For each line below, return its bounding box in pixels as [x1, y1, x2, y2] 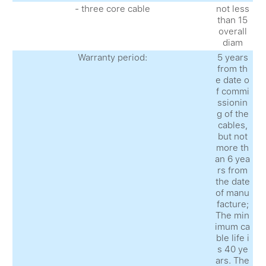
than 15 [217, 14, 248, 26]
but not [217, 131, 248, 142]
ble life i [216, 232, 249, 243]
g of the [216, 108, 249, 119]
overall [218, 26, 247, 37]
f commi [216, 85, 249, 97]
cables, [217, 119, 248, 131]
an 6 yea [215, 153, 251, 164]
